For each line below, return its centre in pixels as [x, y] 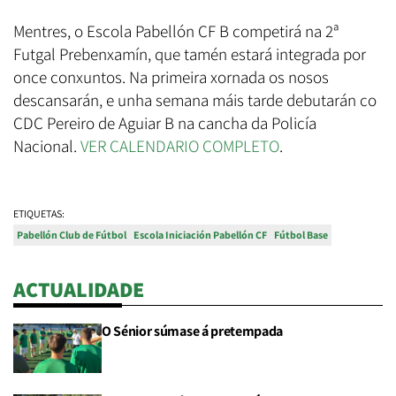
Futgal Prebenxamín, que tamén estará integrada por [190, 54]
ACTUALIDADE [79, 289]
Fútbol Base [301, 235]
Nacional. [47, 146]
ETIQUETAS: [39, 214]
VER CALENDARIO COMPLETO [180, 146]
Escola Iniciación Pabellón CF [200, 235]
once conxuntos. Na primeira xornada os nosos [171, 77]
